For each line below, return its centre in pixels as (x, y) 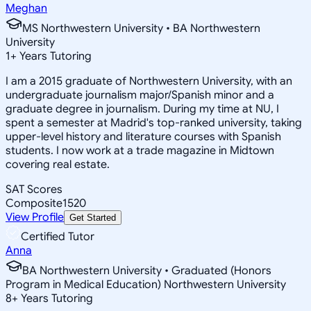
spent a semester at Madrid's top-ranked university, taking (154, 123)
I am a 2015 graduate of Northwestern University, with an (149, 81)
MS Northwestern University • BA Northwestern (141, 28)
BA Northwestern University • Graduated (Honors (147, 270)
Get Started (93, 217)
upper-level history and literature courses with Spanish (143, 136)
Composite (34, 203)
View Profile (35, 217)
